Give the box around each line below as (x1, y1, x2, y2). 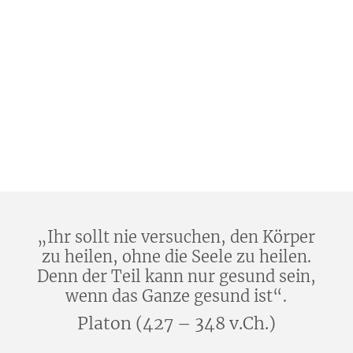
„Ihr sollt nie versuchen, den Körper (37, 227, 316, 247)
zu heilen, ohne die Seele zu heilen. (41, 247, 311, 267)
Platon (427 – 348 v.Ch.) (76, 313, 276, 335)
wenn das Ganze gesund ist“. (65, 286, 288, 307)
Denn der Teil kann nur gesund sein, (36, 266, 316, 287)
